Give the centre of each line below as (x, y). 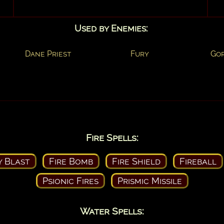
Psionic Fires (70, 180)
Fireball (198, 161)
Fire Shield (136, 161)
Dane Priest (48, 53)
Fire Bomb (71, 161)
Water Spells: (112, 211)
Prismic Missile (149, 180)
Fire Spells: (112, 137)
